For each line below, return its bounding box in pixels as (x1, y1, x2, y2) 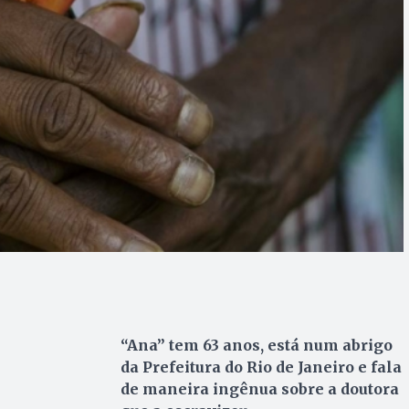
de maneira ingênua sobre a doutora (120, 380, 399, 399)
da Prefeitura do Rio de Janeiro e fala (120, 358, 402, 377)
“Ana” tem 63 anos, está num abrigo (120, 336, 393, 355)
